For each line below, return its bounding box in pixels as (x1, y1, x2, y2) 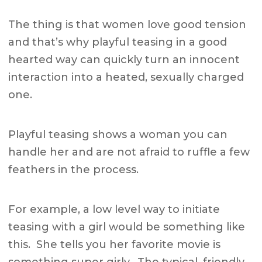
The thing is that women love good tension (8, 18, 247, 32)
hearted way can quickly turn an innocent (8, 53, 240, 67)
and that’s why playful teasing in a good (8, 36, 227, 49)
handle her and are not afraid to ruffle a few (8, 146, 250, 159)
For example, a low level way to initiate (8, 203, 220, 216)
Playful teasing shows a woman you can (8, 128, 228, 142)
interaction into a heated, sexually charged (8, 71, 244, 84)
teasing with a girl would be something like (8, 220, 246, 234)
